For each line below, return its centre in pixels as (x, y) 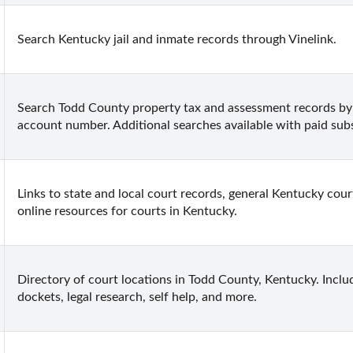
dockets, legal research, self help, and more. (137, 297)
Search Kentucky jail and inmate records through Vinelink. (177, 39)
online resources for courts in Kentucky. (127, 211)
